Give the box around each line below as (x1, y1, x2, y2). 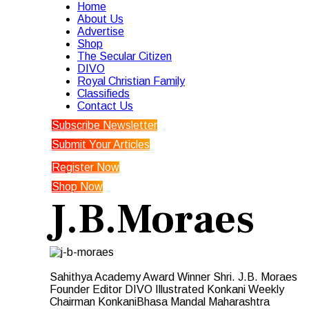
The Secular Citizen (77, 50, 172, 62)
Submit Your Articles (52, 139, 150, 150)
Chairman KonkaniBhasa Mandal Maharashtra (50, 296, 270, 308)
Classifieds (77, 88, 130, 99)
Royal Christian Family (77, 75, 185, 87)
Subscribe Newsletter (52, 119, 157, 131)
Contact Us (77, 100, 133, 112)
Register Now (52, 161, 119, 173)
